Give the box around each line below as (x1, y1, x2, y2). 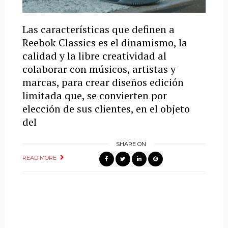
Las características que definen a (22, 22, 175, 36)
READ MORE (22, 154, 56, 161)
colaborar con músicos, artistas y (22, 62, 176, 76)
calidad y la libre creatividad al (22, 48, 166, 63)
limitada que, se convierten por (22, 88, 167, 102)
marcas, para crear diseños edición (22, 75, 184, 89)
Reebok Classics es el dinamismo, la (22, 35, 187, 49)
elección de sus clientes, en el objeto (22, 101, 190, 116)
